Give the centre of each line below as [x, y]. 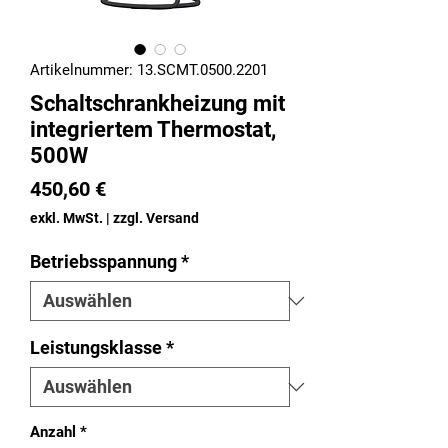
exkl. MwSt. [66, 218]
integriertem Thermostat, [153, 130]
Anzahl [53, 432]
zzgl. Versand [156, 218]
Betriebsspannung [103, 262]
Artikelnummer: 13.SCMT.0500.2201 [149, 70]
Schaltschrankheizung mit [157, 104]
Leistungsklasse [96, 348]
